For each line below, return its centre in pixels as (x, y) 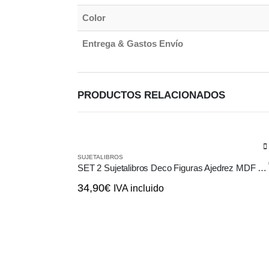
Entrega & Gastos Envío (133, 43)
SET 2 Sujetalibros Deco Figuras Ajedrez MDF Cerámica (262, 168)
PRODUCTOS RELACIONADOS (151, 95)
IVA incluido (139, 188)
